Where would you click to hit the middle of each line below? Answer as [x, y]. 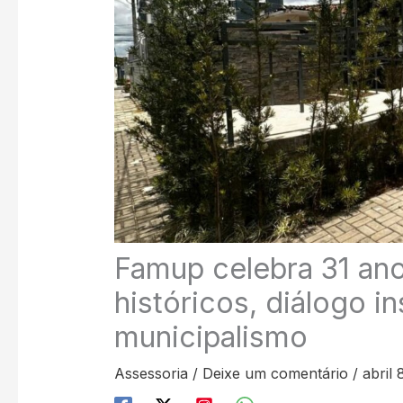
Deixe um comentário [275, 373]
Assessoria [151, 373]
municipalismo [210, 336]
